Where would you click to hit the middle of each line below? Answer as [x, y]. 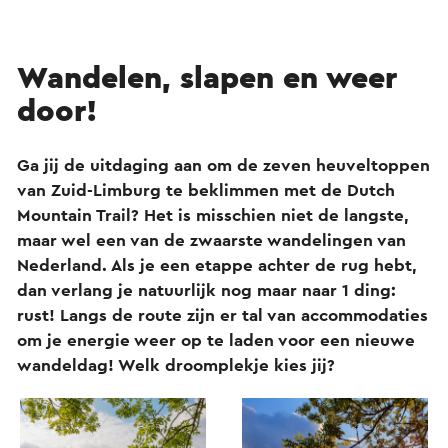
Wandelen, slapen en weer [207, 78]
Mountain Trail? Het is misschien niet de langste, [213, 215]
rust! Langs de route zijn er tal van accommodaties [222, 315]
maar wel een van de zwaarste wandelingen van [211, 240]
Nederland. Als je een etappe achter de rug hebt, [217, 265]
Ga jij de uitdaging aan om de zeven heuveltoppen [223, 165]
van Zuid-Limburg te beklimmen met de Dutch [206, 190]
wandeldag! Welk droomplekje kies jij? [176, 365]
